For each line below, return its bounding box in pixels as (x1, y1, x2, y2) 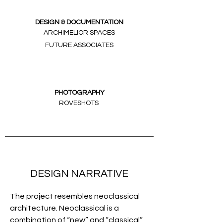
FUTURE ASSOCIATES (45, 42, 113, 49)
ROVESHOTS (58, 100, 100, 107)
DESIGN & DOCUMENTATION (35, 19, 123, 26)
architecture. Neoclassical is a (10, 204, 119, 212)
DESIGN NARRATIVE (30, 168, 128, 179)
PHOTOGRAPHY (54, 89, 105, 96)
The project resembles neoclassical (10, 192, 140, 200)
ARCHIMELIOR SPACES (44, 29, 115, 36)
